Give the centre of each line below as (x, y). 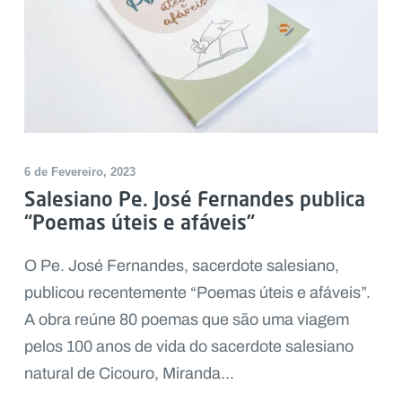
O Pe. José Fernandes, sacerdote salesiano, (181, 265)
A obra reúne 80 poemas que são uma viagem (186, 319)
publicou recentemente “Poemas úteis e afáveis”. (197, 292)
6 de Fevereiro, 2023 (79, 171)
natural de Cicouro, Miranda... (129, 373)
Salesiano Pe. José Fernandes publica (194, 198)
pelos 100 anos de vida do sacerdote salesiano (188, 346)
